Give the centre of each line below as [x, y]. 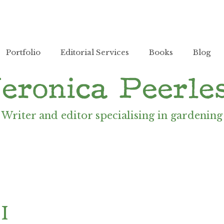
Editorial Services [95, 52]
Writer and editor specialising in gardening [112, 115]
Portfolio [23, 52]
